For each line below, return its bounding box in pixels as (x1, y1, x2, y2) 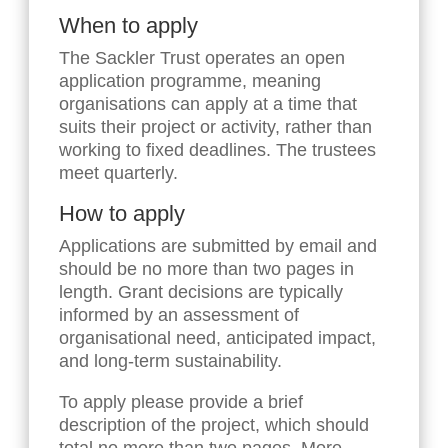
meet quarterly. (59, 163, 179, 184)
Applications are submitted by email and (59, 236, 378, 257)
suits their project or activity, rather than (59, 117, 373, 138)
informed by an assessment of (59, 305, 300, 326)
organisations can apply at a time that (59, 94, 358, 115)
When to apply (59, 13, 199, 39)
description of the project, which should (59, 415, 370, 436)
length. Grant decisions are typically (59, 282, 344, 303)
